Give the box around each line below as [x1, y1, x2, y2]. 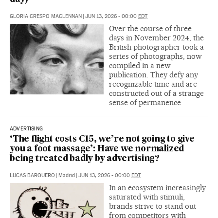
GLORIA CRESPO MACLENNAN [10, 13, 82, 20]
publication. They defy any [109, 70, 198, 80]
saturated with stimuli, [109, 192, 185, 202]
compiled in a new [109, 61, 171, 71]
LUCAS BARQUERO [10, 172, 55, 179]
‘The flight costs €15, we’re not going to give [10, 135, 195, 144]
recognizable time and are [109, 79, 197, 89]
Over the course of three [109, 24, 192, 34]
